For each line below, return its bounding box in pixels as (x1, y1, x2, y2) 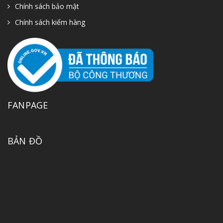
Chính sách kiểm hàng (15, 17, 85, 27)
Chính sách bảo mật (15, 1, 79, 11)
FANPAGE (7, 99, 48, 111)
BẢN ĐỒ (7, 135, 43, 147)
